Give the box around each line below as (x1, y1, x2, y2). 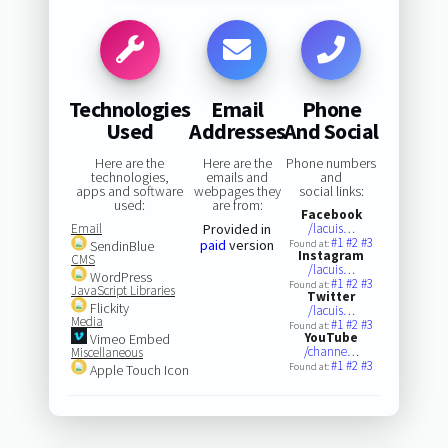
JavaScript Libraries (70, 281, 175, 299)
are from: (211, 195, 263, 214)
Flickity (86, 298, 129, 317)
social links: (298, 181, 364, 200)
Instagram (298, 246, 365, 264)
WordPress (86, 267, 152, 286)
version (226, 235, 275, 254)
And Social (283, 116, 379, 145)
